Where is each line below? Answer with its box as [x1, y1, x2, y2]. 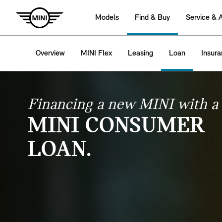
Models [95, 13, 119, 22]
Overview [36, 49, 65, 57]
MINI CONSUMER [28, 114, 205, 138]
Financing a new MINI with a [28, 97, 218, 113]
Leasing [128, 49, 153, 57]
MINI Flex [81, 49, 112, 57]
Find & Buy [135, 13, 170, 22]
